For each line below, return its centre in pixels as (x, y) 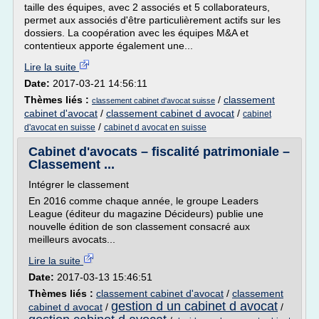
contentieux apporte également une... (109, 46)
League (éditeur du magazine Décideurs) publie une (146, 214)
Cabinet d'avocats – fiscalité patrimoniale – (159, 152)
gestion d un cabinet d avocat (194, 306)
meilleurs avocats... (72, 239)
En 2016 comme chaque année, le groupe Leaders (143, 201)
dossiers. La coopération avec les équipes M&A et (136, 33)
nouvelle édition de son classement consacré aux (139, 226)
